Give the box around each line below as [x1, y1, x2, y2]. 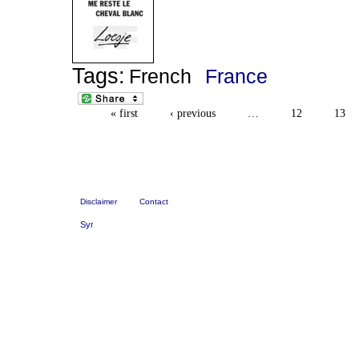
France [205, 65, 268, 87]
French [129, 65, 192, 87]
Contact [139, 196, 168, 206]
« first [110, 107, 138, 120]
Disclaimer [80, 196, 117, 206]
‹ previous [169, 107, 216, 120]
